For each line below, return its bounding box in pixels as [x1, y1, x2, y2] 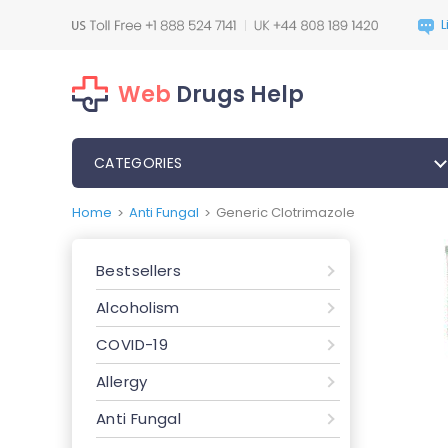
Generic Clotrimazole [216, 203, 355, 222]
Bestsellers [96, 260, 182, 281]
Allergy [96, 371, 148, 392]
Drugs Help [171, 78, 304, 110]
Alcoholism [96, 297, 180, 318]
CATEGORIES [94, 153, 183, 173]
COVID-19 [96, 334, 169, 355]
